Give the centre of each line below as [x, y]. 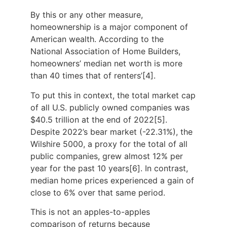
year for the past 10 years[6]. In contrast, [109, 168]
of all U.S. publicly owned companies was [110, 107]
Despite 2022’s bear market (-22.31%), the [111, 131]
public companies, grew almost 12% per [107, 156]
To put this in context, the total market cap [113, 95]
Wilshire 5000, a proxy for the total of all [109, 144]
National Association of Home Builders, [105, 51]
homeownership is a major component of [109, 27]
